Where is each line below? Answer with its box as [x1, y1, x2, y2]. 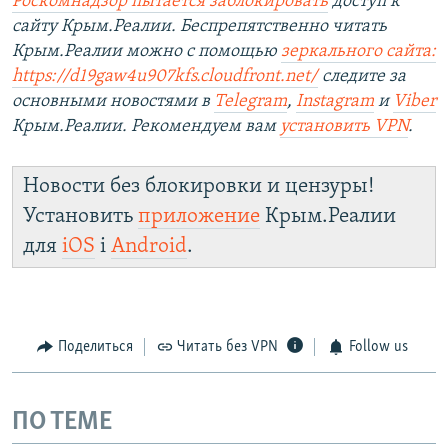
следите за [318, 67, 406, 87]
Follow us [348, 339, 408, 356]
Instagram [296, 92, 374, 112]
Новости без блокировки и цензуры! [23, 176, 374, 198]
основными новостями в [12, 92, 214, 112]
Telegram [214, 92, 287, 112]
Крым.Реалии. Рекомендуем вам [12, 117, 280, 137]
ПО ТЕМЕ [12, 408, 112, 436]
